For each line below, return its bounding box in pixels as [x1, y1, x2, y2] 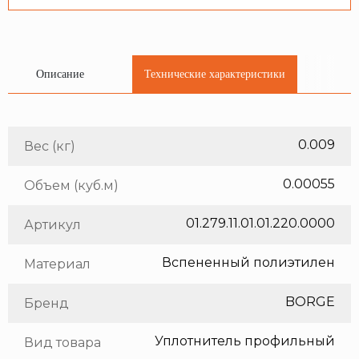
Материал [24, 256, 91, 272]
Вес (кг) [24, 139, 75, 155]
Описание [36, 68, 84, 81]
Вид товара [24, 335, 101, 351]
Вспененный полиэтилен [162, 255, 335, 271]
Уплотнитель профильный [155, 333, 335, 349]
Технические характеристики [144, 68, 285, 81]
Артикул [24, 217, 81, 233]
